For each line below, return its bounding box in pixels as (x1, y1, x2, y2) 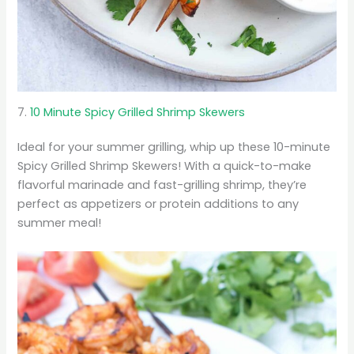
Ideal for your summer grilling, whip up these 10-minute (17, 139, 331, 156)
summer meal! (17, 215, 102, 232)
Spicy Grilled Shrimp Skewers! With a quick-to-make (17, 158, 312, 175)
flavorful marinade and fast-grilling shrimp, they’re (17, 177, 307, 194)
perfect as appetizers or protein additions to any (17, 196, 299, 213)
